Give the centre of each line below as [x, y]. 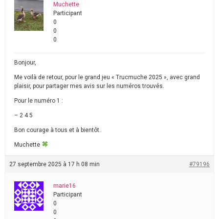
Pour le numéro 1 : [39, 100]
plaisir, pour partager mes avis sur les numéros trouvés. [89, 86]
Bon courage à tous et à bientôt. [57, 130]
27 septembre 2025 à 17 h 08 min [55, 164]
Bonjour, [25, 62]
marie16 [65, 186]
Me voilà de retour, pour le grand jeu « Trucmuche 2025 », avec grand [107, 77]
